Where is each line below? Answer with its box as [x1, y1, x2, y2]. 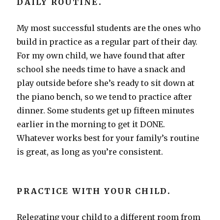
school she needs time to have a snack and [17, 64, 186, 74]
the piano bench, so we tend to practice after [17, 91, 192, 102]
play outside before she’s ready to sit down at [17, 78, 195, 88]
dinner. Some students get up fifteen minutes [17, 105, 195, 115]
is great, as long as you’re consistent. [17, 146, 164, 157]
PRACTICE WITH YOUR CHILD [17, 186, 168, 196]
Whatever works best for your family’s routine [17, 133, 200, 143]
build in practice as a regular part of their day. [17, 36, 198, 47]
